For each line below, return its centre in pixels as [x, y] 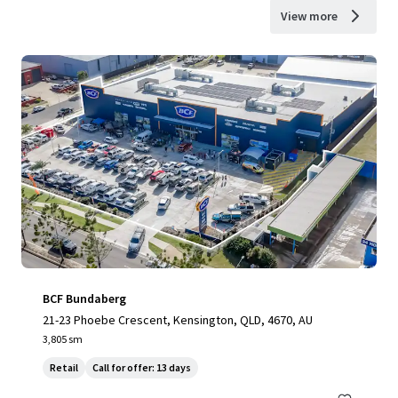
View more [309, 16]
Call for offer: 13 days [142, 367]
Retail [64, 367]
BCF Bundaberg [84, 298]
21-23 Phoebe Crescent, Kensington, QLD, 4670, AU [178, 320]
